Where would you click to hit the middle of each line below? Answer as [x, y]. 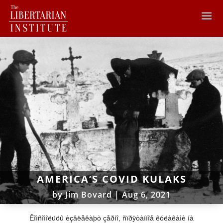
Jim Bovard [89, 194]
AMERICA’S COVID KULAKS [111, 179]
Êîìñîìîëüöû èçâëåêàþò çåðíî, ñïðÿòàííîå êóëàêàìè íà [111, 218]
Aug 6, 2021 [146, 194]
